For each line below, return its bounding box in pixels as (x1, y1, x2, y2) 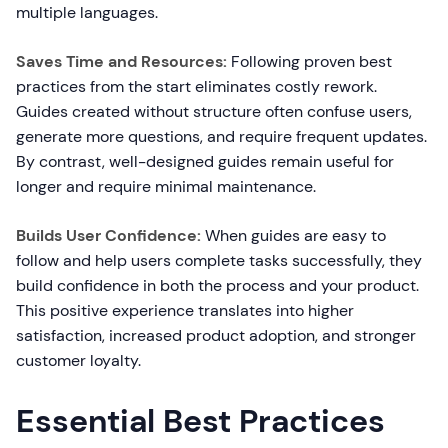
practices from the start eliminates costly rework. (16, 76, 377, 98)
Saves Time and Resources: (16, 51, 227, 73)
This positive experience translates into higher (16, 300, 354, 322)
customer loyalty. (16, 350, 141, 372)
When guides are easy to (201, 225, 386, 247)
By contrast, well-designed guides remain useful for (16, 151, 394, 173)
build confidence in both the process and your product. (16, 275, 419, 297)
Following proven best (227, 51, 392, 73)
